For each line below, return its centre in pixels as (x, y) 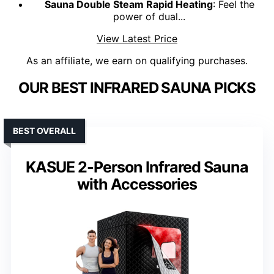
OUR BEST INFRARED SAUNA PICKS (137, 88)
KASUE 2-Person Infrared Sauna (137, 167)
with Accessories (137, 184)
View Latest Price (137, 39)
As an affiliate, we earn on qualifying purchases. (137, 61)
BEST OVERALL (44, 131)
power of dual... (149, 17)
